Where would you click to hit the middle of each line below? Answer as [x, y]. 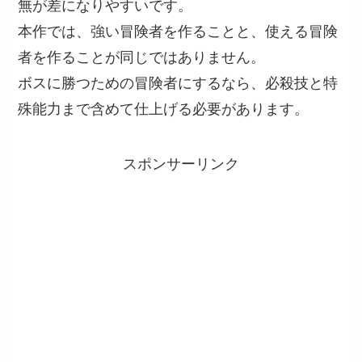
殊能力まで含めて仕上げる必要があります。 [164, 109]
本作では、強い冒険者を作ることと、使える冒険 [178, 32]
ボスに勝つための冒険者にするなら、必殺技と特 [178, 84]
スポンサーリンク [181, 164]
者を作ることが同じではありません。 [142, 58]
